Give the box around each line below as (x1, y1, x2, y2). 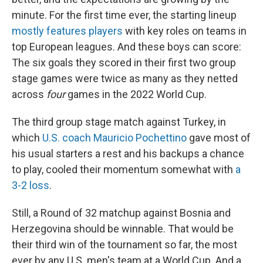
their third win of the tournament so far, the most (12, 238, 237, 251)
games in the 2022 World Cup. (65, 88, 207, 100)
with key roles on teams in (123, 25, 247, 37)
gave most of (187, 131, 251, 144)
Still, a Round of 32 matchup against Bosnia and (12, 207, 231, 219)
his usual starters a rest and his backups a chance (12, 147, 244, 160)
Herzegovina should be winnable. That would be (12, 222, 234, 235)
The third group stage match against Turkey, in (12, 116, 226, 128)
